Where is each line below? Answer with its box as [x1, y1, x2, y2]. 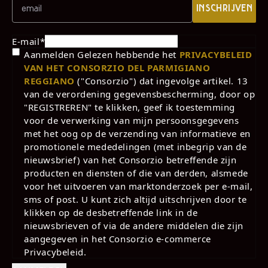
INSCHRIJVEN [196, 2, 253, 13]
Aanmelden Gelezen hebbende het [24, 48, 179, 60]
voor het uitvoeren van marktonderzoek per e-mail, [24, 180, 253, 192]
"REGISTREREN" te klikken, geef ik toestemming [24, 101, 236, 113]
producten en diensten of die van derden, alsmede [24, 167, 248, 179]
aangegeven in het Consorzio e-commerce [24, 233, 211, 245]
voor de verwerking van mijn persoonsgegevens [24, 114, 239, 126]
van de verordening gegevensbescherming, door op [24, 88, 255, 100]
